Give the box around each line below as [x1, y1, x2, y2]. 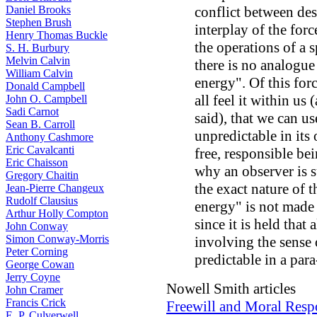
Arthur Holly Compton [6, 207, 108, 219]
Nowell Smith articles [166, 280, 296, 297]
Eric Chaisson [6, 156, 68, 168]
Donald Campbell [6, 80, 85, 92]
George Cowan [6, 258, 74, 270]
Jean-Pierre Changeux [6, 182, 104, 194]
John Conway [6, 220, 68, 232]
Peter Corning [6, 246, 68, 258]
